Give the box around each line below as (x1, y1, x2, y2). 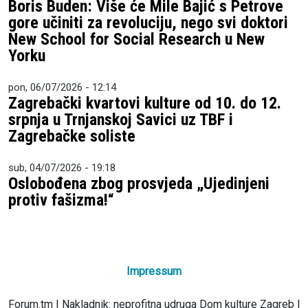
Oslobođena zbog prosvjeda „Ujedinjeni (8, 174, 269, 194)
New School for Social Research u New (8, 29, 265, 49)
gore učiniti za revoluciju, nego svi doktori (8, 12, 288, 32)
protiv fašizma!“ (8, 190, 114, 210)
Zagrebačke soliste (8, 126, 135, 146)
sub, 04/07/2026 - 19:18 (8, 162, 115, 175)
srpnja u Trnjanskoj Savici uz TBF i (8, 109, 233, 129)
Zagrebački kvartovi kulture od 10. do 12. (8, 93, 281, 113)
